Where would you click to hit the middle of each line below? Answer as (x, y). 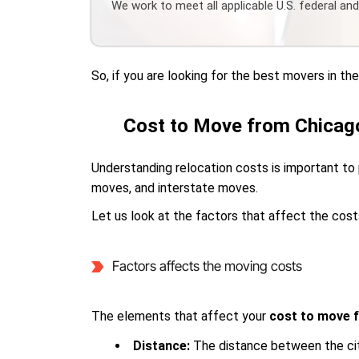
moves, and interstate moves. (175, 188)
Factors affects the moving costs (207, 266)
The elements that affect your (181, 316)
